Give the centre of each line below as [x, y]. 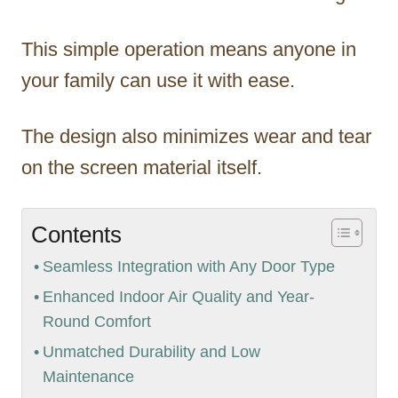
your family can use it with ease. [158, 80]
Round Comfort [96, 321]
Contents [76, 235]
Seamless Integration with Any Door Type [188, 266]
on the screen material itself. [142, 167]
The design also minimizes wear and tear [196, 136]
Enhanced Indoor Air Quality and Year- [178, 296]
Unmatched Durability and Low [151, 351]
